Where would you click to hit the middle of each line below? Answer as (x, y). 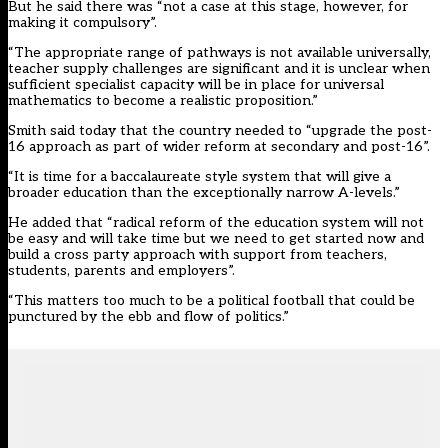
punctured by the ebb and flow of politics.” (148, 317)
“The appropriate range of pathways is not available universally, (219, 53)
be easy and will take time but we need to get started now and (216, 239)
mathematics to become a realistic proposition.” (163, 101)
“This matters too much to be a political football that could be (211, 301)
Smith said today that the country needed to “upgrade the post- (220, 131)
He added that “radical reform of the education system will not (216, 223)
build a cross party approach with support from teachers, (197, 255)
